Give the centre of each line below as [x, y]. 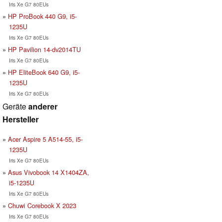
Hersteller [21, 119]
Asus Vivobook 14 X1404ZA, [49, 172]
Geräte [15, 106]
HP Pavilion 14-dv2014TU [44, 49]
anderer [43, 106]
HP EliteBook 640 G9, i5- [44, 72]
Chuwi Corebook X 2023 [42, 205]
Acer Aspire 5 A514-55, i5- [45, 139]
